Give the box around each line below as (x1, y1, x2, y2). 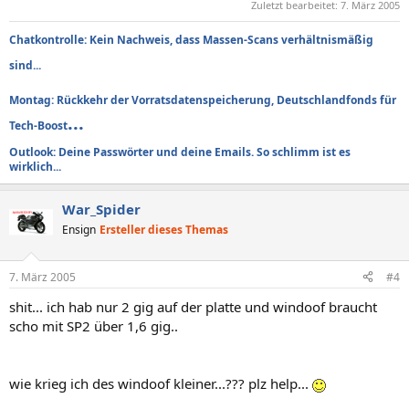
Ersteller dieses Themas (100, 222, 228, 237)
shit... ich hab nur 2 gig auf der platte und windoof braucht (9, 297, 377, 316)
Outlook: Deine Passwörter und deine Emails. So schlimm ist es (9, 144, 351, 160)
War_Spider (62, 200, 141, 218)
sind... (9, 58, 41, 73)
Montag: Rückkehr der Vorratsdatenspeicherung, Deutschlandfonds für (9, 92, 396, 108)
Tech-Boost (9, 118, 68, 133)
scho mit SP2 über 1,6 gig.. (9, 316, 178, 335)
